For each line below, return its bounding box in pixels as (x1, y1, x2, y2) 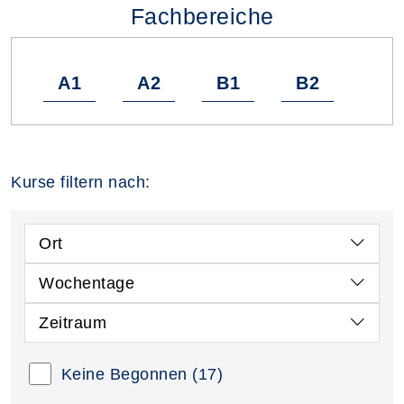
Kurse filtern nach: (11, 173, 151, 191)
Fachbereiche (130, 4, 274, 29)
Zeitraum (39, 314, 106, 332)
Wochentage (39, 274, 134, 292)
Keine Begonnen (60, 365, 188, 383)
